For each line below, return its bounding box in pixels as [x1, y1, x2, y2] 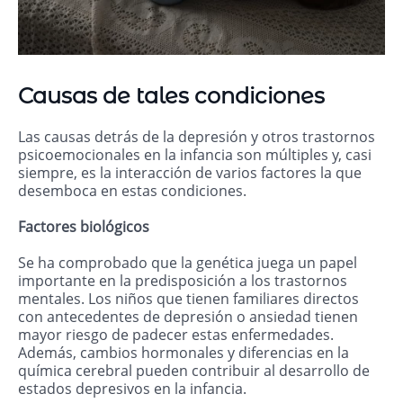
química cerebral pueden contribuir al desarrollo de [18, 361, 370, 381]
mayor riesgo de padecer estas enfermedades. [18, 325, 334, 345]
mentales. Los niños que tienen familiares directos [18, 289, 359, 309]
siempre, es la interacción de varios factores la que [18, 163, 362, 184]
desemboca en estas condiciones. [18, 181, 246, 201]
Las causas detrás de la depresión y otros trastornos [18, 127, 375, 148]
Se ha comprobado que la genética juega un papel [18, 253, 357, 273]
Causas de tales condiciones [18, 83, 325, 110]
